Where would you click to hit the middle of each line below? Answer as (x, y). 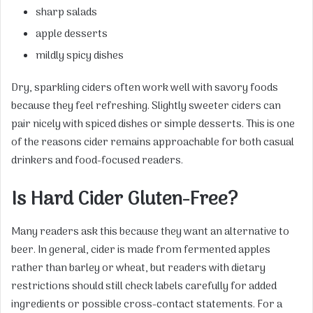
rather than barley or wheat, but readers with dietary (138, 268)
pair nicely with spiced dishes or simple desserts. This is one (153, 125)
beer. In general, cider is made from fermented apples (141, 250)
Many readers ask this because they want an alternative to (150, 232)
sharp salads (66, 13)
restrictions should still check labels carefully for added (144, 286)
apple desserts (72, 35)
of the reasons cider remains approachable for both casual (153, 143)
